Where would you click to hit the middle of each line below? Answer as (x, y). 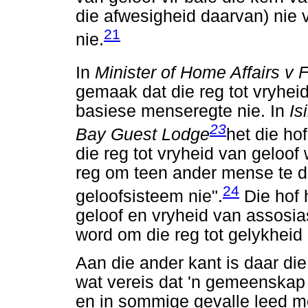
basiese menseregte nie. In (183, 111)
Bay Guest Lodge (143, 134)
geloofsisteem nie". (149, 197)
